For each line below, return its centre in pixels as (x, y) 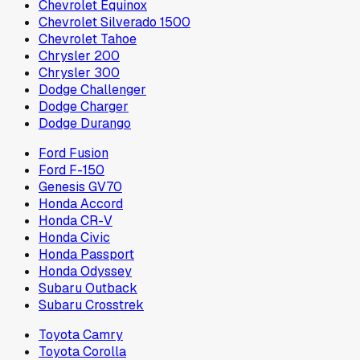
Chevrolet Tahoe (88, 39)
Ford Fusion (74, 153)
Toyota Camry (81, 335)
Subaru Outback (88, 288)
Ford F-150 (72, 170)
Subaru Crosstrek (91, 305)
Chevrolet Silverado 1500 (115, 22)
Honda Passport (86, 255)
